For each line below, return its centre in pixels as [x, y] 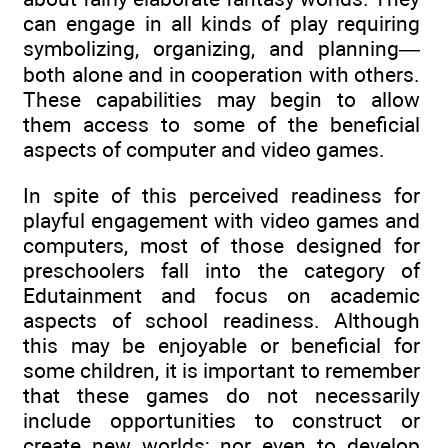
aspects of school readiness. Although [221, 321]
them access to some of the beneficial [221, 124]
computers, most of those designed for [221, 246]
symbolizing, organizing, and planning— [221, 48]
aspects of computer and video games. [204, 149]
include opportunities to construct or [221, 421]
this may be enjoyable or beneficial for [221, 346]
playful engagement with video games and [221, 221]
